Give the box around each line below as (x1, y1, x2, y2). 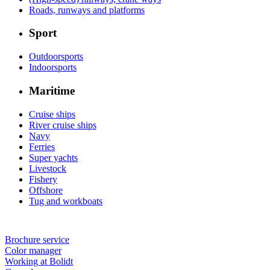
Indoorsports (29, 62, 77, 73)
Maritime (29, 84, 75, 97)
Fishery (29, 174, 57, 184)
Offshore (29, 184, 63, 195)
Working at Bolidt (5, 256, 73, 266)
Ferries (29, 141, 55, 152)
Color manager (5, 245, 61, 256)
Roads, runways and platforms (29, 4, 145, 15)
